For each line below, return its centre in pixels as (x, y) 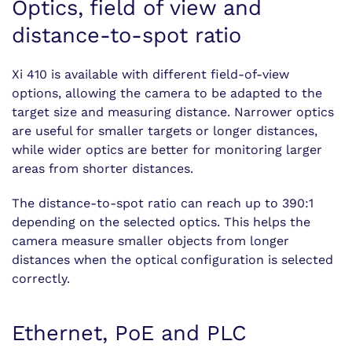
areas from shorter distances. (103, 169)
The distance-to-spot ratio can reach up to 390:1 (163, 203)
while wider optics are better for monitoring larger (167, 150)
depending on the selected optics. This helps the (161, 222)
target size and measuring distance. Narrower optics (173, 112)
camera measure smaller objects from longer (150, 241)
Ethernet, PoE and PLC (129, 333)
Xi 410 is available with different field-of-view (150, 74)
